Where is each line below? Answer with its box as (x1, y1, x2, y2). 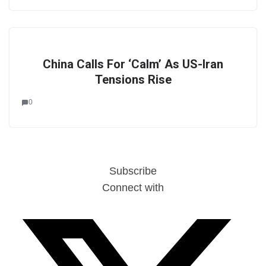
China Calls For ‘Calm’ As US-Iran (43, 57, 223, 71)
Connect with (102, 182, 164, 194)
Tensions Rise (94, 72, 172, 87)
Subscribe (109, 165, 157, 177)
